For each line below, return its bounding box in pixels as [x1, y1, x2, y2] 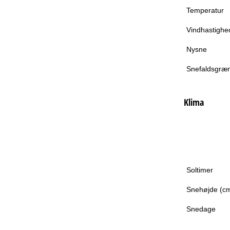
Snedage [186, 204, 216, 213]
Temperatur [186, 6, 224, 14]
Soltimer [186, 165, 213, 174]
